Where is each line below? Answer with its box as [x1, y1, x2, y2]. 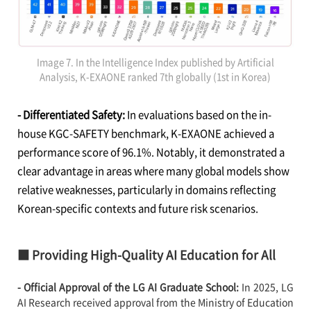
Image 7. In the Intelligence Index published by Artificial [36, 56, 274, 69]
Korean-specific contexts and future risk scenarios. [17, 201, 260, 217]
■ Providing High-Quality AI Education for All [17, 246, 276, 264]
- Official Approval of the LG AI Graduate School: [17, 280, 242, 294]
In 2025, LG [242, 280, 294, 294]
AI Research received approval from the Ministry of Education [17, 295, 294, 310]
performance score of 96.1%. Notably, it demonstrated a [17, 144, 285, 160]
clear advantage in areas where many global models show [17, 163, 289, 179]
